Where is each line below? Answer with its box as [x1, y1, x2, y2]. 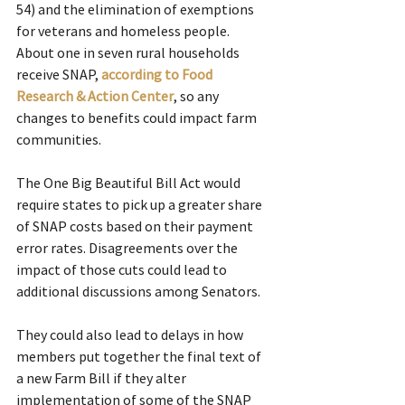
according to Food [101, 65, 215, 84]
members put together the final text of [16, 347, 264, 366]
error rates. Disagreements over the [16, 239, 240, 258]
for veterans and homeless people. [16, 22, 230, 41]
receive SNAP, [16, 65, 101, 84]
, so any [174, 87, 221, 106]
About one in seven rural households [16, 43, 242, 62]
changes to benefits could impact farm [16, 108, 259, 127]
